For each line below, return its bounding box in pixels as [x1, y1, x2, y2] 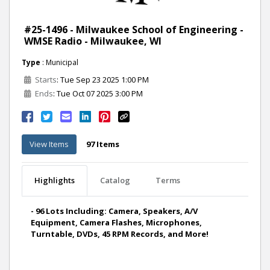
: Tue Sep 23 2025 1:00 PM [57, 74, 149, 86]
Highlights [34, 175, 75, 186]
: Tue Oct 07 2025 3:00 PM [53, 88, 143, 99]
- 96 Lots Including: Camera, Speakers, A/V [31, 206, 198, 217]
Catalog [100, 175, 130, 186]
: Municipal [40, 57, 78, 68]
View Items [30, 139, 69, 150]
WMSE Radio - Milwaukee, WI [24, 34, 162, 48]
